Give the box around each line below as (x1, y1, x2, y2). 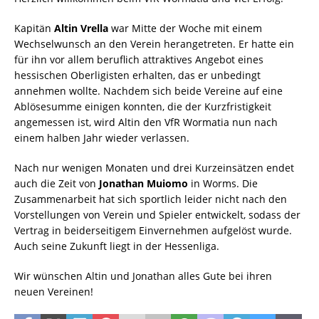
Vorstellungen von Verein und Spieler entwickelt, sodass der (14, 208, 300, 222)
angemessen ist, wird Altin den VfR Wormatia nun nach (14, 115, 278, 130)
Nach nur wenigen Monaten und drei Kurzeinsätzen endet (14, 161, 294, 175)
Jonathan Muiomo (99, 177, 188, 191)
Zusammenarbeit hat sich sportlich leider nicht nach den (14, 192, 287, 206)
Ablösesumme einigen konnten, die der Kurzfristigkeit (14, 100, 271, 114)
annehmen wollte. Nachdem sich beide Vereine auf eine (14, 84, 283, 98)
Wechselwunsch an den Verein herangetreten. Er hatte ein (14, 37, 294, 51)
